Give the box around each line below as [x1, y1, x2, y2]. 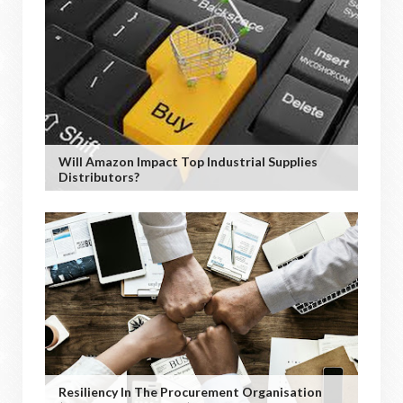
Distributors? [58, 168, 139, 184]
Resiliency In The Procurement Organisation [58, 383, 322, 399]
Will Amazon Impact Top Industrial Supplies [58, 153, 318, 169]
